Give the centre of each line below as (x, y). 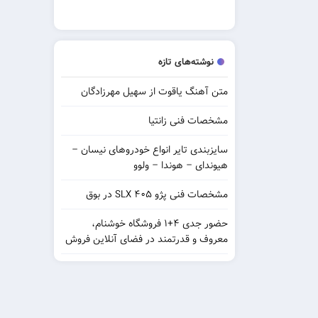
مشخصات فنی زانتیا (188, 120)
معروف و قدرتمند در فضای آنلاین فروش (147, 239)
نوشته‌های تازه (186, 62)
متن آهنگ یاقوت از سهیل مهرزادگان (154, 91)
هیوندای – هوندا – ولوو (181, 165)
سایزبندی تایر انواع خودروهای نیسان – (150, 149)
